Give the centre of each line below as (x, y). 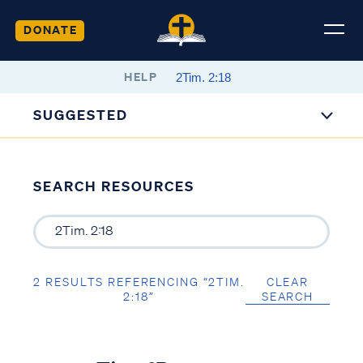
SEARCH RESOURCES (113, 186)
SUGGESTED (81, 115)
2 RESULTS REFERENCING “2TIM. (139, 282)
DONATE (50, 29)
